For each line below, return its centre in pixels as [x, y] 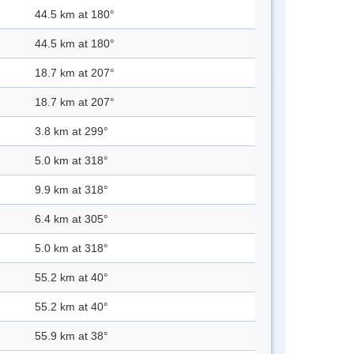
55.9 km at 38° [72, 336]
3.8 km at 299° [72, 132]
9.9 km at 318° [72, 190]
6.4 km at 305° [72, 219]
